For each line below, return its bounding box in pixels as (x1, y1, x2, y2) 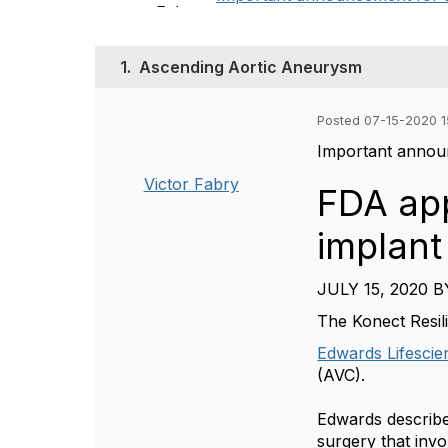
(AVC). (317, 365, 366, 385)
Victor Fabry (143, 174, 239, 194)
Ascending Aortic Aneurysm (139, 57, 362, 77)
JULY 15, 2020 (317, 279, 429, 299)
